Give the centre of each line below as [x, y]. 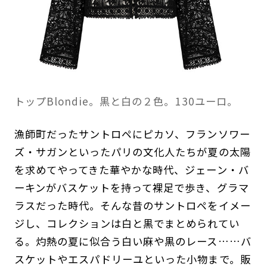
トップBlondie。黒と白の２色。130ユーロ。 [126, 101]
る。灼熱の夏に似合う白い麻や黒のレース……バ [133, 241]
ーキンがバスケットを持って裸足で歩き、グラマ [131, 188]
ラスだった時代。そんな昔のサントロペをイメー [132, 206]
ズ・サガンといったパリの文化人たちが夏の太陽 [132, 152]
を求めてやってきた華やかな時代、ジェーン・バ [131, 170]
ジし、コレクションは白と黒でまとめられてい [127, 223]
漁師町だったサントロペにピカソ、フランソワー [132, 134]
